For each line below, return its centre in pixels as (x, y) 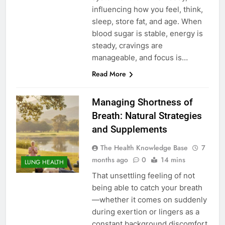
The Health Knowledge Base (144, 148)
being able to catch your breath (147, 188)
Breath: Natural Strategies (147, 116)
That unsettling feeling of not (143, 176)
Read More (109, 74)
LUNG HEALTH (44, 162)
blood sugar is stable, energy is (147, 34)
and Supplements (129, 130)
